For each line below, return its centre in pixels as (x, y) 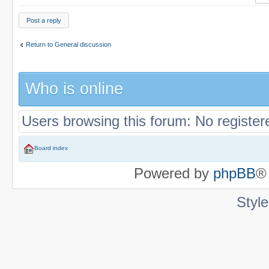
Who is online (74, 89)
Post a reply (44, 21)
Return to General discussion (68, 44)
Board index (51, 148)
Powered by (174, 174)
